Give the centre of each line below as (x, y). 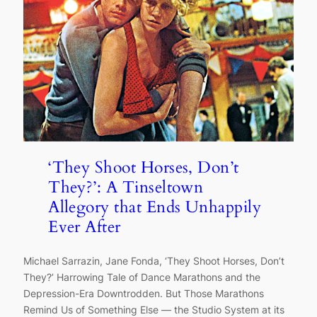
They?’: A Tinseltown (126, 188)
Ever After (85, 227)
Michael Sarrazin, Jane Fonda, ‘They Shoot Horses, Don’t (154, 261)
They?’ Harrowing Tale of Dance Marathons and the (142, 277)
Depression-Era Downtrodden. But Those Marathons (143, 294)
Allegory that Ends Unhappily (155, 208)
